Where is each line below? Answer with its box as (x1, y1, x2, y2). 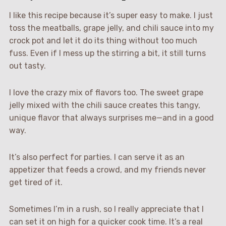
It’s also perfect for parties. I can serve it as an (9, 152, 185, 162)
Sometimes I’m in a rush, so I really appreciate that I (9, 204, 204, 214)
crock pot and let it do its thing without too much (9, 35, 197, 45)
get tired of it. (9, 177, 63, 187)
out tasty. (9, 61, 46, 71)
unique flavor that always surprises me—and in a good (9, 112, 214, 123)
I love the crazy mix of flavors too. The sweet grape (9, 87, 203, 97)
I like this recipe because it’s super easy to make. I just (9, 10, 213, 20)
